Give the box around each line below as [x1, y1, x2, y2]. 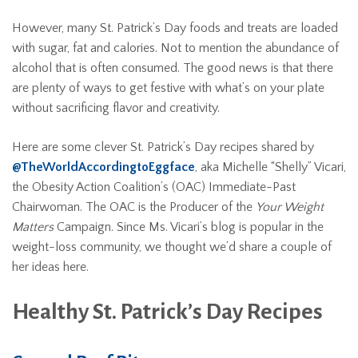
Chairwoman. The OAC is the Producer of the [12, 200, 256, 214]
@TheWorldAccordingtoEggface [12, 160, 195, 174]
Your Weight [256, 200, 324, 214]
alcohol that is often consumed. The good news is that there [12, 61, 333, 75]
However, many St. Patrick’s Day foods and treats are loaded [12, 21, 338, 35]
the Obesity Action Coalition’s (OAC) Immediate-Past [12, 180, 296, 194]
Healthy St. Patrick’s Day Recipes [12, 300, 323, 324]
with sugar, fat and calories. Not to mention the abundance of [12, 41, 339, 55]
